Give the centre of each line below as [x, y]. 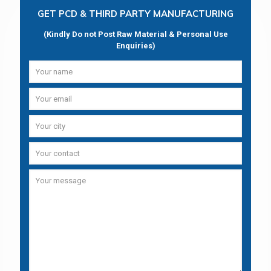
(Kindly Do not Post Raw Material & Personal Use [135, 34]
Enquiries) [135, 45]
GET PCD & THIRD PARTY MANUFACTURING [135, 13]
